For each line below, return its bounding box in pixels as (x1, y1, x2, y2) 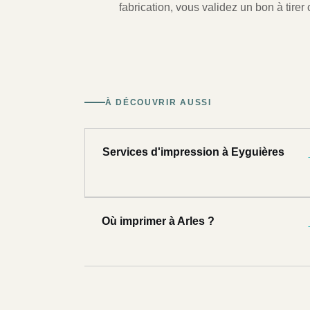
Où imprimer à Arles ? (102, 215, 215, 228)
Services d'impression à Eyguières (102, 146, 284, 158)
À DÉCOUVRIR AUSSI (105, 98, 212, 108)
